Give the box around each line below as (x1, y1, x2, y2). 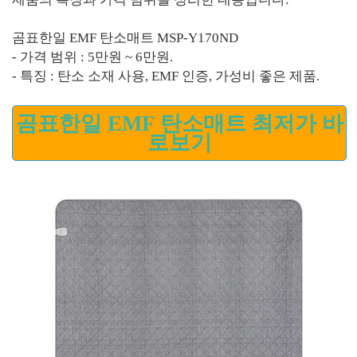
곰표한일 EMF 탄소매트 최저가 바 (15, 112, 343, 136)
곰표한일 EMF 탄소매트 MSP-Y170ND (12, 30, 238, 46)
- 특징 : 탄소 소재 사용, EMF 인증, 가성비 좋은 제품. (12, 69, 320, 84)
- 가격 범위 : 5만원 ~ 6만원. (12, 49, 173, 65)
